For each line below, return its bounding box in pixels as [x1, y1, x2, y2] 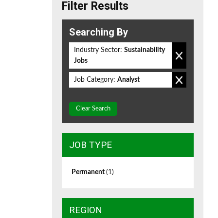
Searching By [69, 26, 128, 38]
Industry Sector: [74, 47, 122, 54]
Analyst [117, 76, 140, 83]
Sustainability [124, 47, 165, 54]
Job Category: [74, 76, 115, 83]
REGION [69, 204, 102, 216]
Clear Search [76, 106, 110, 112]
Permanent [72, 169, 106, 176]
